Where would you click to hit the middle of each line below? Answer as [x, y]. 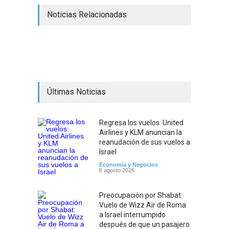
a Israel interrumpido [132, 214]
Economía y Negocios [129, 164]
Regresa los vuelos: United [141, 122]
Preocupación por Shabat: [141, 195]
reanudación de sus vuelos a [145, 142]
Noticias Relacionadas [87, 14]
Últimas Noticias [76, 91]
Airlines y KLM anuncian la [141, 132]
